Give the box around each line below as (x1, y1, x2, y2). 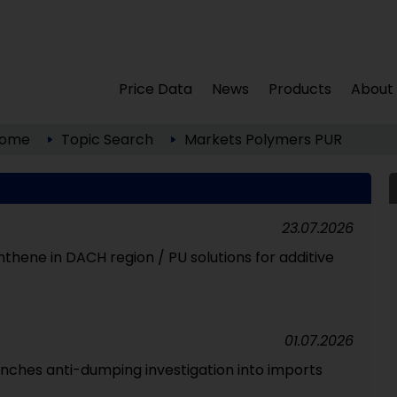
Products (269, 79, 332, 99)
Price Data (119, 79, 193, 99)
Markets (183, 129, 242, 150)
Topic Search (60, 129, 153, 150)
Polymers (245, 129, 311, 150)
